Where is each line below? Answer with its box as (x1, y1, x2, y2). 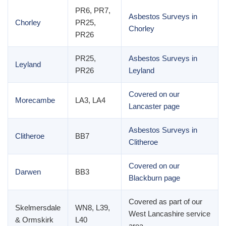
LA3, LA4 (75, 96, 105, 104)
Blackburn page (129, 174, 180, 182)
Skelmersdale (15, 203, 61, 212)
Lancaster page (129, 102, 180, 110)
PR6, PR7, (75, 6, 110, 15)
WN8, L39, (75, 203, 110, 212)
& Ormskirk (15, 215, 53, 224)
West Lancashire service (129, 209, 210, 218)
